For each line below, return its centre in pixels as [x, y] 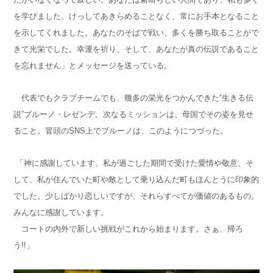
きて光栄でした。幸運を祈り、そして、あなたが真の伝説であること [136, 49]
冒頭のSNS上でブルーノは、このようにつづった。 [137, 131]
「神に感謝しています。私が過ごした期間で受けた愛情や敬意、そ [134, 163]
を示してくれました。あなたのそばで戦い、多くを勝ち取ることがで [136, 33]
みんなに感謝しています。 [61, 213]
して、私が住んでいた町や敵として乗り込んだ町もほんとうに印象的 [136, 180]
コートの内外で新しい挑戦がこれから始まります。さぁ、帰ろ [129, 229]
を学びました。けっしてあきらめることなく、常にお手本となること [136, 16]
